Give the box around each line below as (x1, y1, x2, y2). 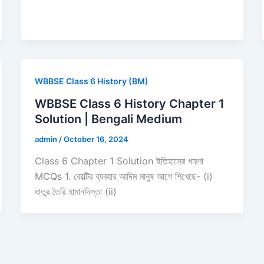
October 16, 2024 (63, 134, 128, 144)
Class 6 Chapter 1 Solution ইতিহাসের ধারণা (34, 155, 206, 167)
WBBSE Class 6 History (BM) (34, 75, 148, 86)
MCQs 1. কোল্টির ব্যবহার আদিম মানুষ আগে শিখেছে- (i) (34, 170, 213, 183)
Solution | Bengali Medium (34, 111, 182, 126)
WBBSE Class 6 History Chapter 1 (34, 96, 225, 111)
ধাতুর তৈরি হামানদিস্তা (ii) (34, 186, 117, 198)
